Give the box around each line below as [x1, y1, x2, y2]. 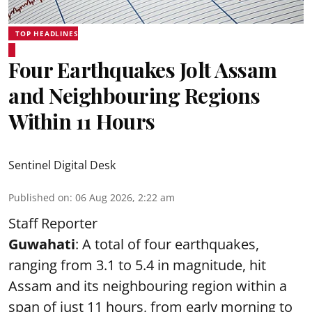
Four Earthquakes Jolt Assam [8, 55, 277, 84]
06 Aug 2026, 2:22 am [75, 190, 175, 204]
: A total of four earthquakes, [75, 234, 259, 253]
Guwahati [8, 234, 75, 253]
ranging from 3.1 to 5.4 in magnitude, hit [8, 255, 266, 274]
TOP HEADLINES [15, 28, 79, 38]
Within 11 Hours [8, 107, 155, 135]
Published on [8, 190, 70, 204]
